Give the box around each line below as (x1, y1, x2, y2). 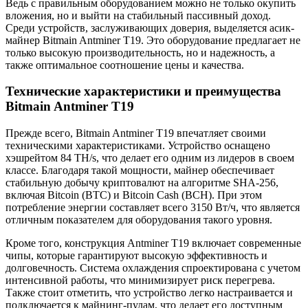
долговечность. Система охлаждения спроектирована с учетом (5, 262, 300, 274)
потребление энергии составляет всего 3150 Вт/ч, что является (5, 201, 300, 214)
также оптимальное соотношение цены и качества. (5, 58, 244, 71)
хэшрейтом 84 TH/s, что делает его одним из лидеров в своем (5, 152, 294, 164)
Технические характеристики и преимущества (5, 84, 281, 99)
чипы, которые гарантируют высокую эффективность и (5, 250, 267, 262)
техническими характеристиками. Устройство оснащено (5, 140, 270, 152)
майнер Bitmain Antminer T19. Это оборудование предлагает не (5, 34, 300, 46)
